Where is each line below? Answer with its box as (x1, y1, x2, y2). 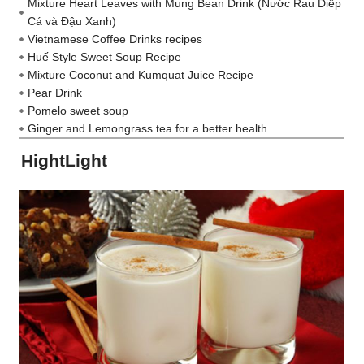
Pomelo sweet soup (28, 104, 128, 118)
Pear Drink (28, 86, 82, 100)
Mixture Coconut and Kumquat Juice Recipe (28, 68, 253, 82)
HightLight (21, 151, 107, 171)
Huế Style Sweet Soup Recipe (28, 50, 181, 64)
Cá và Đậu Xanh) (28, 15, 116, 28)
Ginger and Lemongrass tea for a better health (28, 122, 267, 136)
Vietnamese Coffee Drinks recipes (28, 32, 202, 46)
